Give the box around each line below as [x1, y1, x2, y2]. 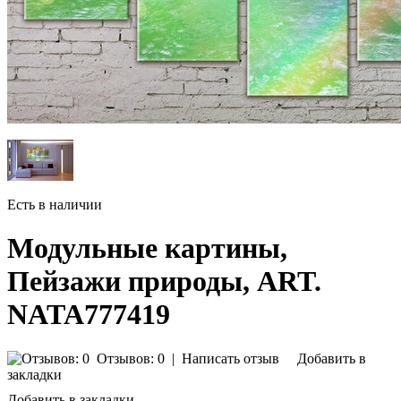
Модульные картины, [7, 232, 287, 265]
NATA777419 [7, 298, 170, 331]
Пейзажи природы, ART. [7, 265, 321, 298]
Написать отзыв [182, 350, 279, 366]
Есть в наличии [7, 197, 102, 212]
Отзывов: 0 [97, 350, 165, 366]
